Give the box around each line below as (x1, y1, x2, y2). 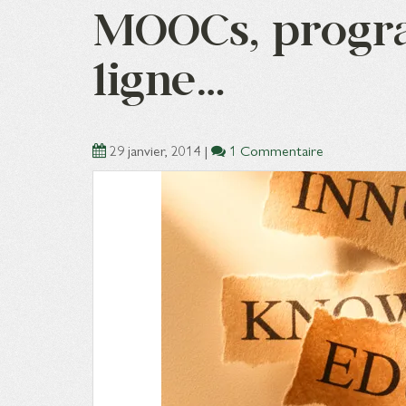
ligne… (92, 52, 226, 106)
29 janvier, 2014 (110, 140, 200, 160)
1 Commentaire (229, 140, 324, 160)
